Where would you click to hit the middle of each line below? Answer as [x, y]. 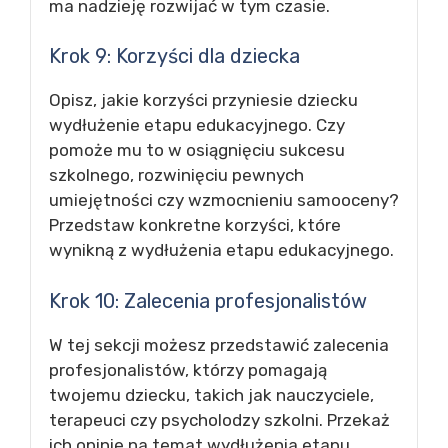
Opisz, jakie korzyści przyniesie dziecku [203, 100]
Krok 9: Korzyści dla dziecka [174, 56]
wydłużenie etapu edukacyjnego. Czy [197, 125]
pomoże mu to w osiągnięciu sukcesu [197, 150]
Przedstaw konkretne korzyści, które [195, 225]
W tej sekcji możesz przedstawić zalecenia [219, 344]
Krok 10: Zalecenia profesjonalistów [208, 300]
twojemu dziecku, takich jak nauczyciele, [211, 394]
